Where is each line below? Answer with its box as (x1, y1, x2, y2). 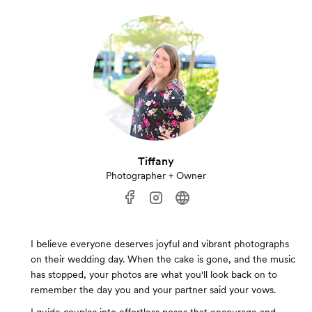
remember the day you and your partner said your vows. (31, 284, 276, 296)
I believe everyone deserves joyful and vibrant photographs (31, 238, 289, 250)
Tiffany (138, 155, 174, 169)
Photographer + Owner (106, 170, 206, 182)
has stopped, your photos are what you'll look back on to (31, 269, 277, 281)
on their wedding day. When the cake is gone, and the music (31, 253, 295, 265)
